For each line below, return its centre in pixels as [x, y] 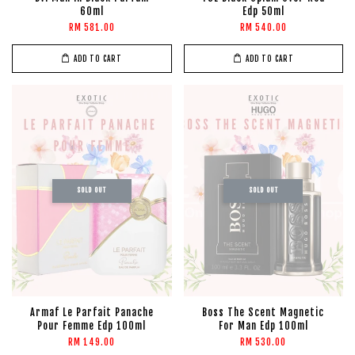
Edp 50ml [263, 12]
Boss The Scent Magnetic [263, 313]
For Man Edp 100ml [263, 326]
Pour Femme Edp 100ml [92, 326]
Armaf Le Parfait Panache [92, 313]
